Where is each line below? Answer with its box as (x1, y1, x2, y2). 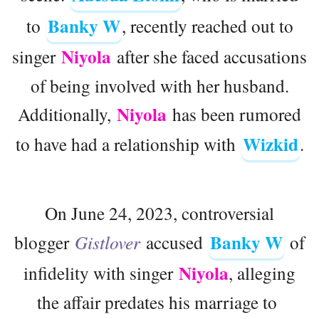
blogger (14, 229, 75, 254)
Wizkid (242, 130, 298, 157)
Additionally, (18, 101, 117, 126)
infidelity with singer (23, 260, 179, 285)
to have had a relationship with (15, 131, 241, 156)
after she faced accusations (111, 43, 307, 68)
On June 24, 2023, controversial (45, 200, 274, 225)
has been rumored (167, 101, 301, 126)
